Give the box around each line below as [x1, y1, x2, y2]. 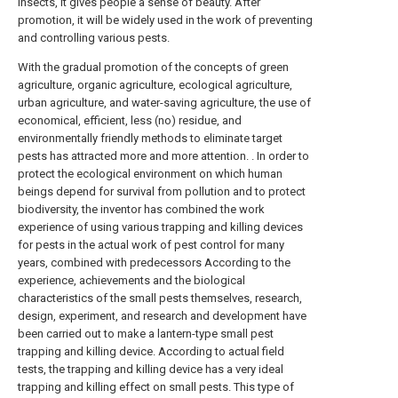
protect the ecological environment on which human [18, 167, 283, 180]
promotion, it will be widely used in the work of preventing [18, 13, 313, 27]
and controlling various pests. [18, 31, 170, 44]
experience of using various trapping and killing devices [18, 220, 303, 234]
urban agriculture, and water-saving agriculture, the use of [18, 96, 311, 109]
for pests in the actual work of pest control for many [18, 238, 284, 251]
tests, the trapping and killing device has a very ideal [18, 362, 283, 376]
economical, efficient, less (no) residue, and [18, 114, 242, 127]
